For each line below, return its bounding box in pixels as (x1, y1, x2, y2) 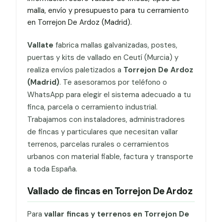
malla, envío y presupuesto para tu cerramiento (27, 5, 189, 16)
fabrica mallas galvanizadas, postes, (53, 40, 177, 50)
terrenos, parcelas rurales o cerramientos (27, 139, 169, 149)
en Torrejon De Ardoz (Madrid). (27, 17, 132, 28)
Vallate (27, 40, 54, 50)
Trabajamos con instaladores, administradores (27, 114, 185, 124)
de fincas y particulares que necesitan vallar (27, 126, 178, 137)
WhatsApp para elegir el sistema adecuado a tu (27, 89, 191, 100)
